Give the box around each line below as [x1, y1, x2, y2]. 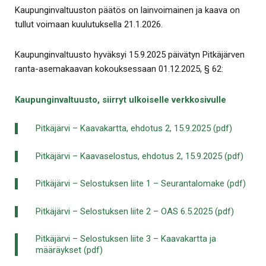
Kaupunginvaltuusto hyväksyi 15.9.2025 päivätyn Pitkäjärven [15, 49, 245, 61]
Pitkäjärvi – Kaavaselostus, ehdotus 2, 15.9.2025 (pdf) [36, 150, 243, 161]
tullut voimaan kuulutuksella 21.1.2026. [15, 18, 163, 30]
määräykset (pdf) [36, 245, 103, 256]
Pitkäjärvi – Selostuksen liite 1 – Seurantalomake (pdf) [36, 178, 246, 189]
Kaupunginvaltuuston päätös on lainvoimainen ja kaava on [15, 4, 240, 15]
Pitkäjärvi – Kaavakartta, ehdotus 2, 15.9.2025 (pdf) [36, 123, 232, 134]
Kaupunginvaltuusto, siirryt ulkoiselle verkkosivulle [15, 94, 226, 105]
